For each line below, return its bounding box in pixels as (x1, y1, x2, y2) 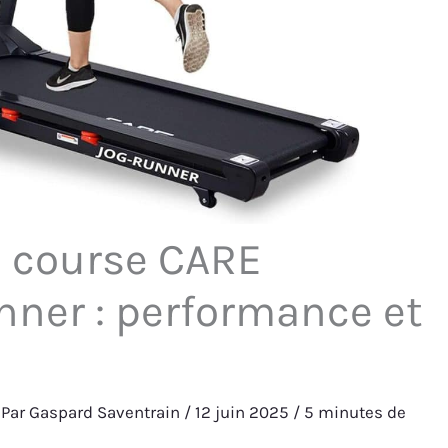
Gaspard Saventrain (29, 402, 185, 423)
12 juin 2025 (195, 402, 294, 423)
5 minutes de (304, 402, 407, 423)
